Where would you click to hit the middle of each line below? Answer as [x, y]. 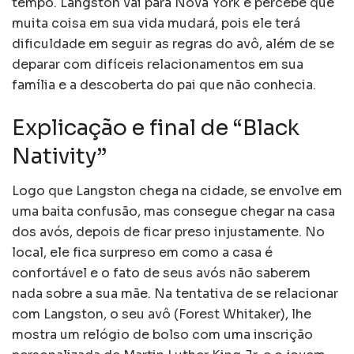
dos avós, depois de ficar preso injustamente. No [168, 232]
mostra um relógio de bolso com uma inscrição [162, 335]
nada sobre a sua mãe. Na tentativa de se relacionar [175, 294]
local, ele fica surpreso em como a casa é [142, 253]
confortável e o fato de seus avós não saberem [161, 273]
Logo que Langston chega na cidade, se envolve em [177, 191]
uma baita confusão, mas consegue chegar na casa [173, 212]
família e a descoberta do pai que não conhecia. [164, 85]
